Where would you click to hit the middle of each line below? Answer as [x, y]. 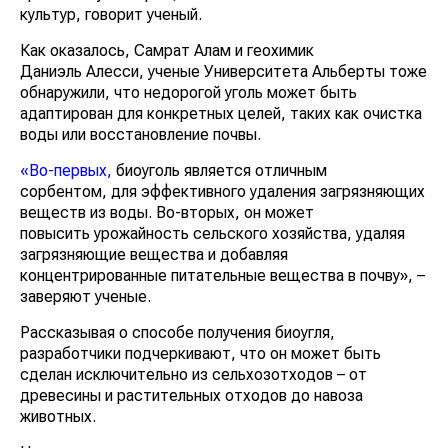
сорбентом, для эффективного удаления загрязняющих [222, 191]
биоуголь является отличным [219, 170]
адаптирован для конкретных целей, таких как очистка [221, 113]
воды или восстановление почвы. [142, 134]
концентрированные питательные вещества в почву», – [222, 275]
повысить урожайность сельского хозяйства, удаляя [212, 233]
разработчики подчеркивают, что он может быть [200, 353]
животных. [60, 416]
